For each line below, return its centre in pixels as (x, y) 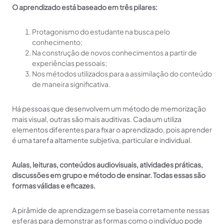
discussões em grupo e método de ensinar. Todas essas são (109, 175)
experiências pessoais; (69, 63)
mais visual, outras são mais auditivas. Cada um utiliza (97, 119)
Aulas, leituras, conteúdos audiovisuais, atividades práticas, (107, 164)
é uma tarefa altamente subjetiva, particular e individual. (102, 140)
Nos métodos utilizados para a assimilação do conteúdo (122, 73)
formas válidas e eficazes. (54, 185)
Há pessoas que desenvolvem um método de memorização (109, 108)
